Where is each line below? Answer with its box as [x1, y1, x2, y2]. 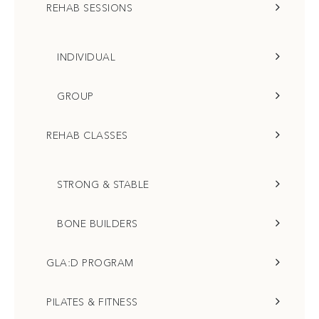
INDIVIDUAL [57, 51, 115, 63]
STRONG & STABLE [57, 178, 150, 191]
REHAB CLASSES [46, 129, 128, 142]
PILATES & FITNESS [46, 296, 138, 308]
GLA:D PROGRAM [46, 256, 134, 269]
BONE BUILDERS [57, 217, 138, 230]
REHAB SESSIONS [46, 1, 132, 14]
